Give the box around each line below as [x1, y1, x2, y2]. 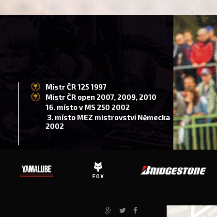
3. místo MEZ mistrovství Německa [46, 113, 170, 122]
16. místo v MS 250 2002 [46, 103, 130, 111]
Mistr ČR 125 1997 [46, 82, 108, 91]
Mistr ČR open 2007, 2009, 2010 [46, 93, 158, 101]
